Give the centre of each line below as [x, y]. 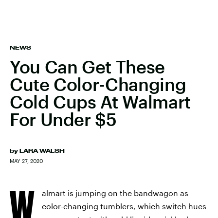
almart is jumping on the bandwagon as [115, 193]
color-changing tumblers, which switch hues [124, 206]
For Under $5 [63, 119]
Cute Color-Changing [98, 84]
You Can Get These [87, 67]
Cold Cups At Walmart [100, 102]
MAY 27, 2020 [26, 161]
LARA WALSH [42, 151]
